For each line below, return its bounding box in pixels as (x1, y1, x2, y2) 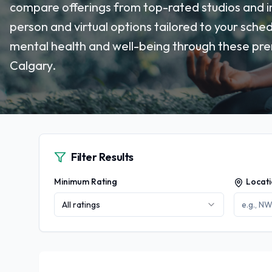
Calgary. (10, 58, 56, 73)
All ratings (62, 199, 100, 210)
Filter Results (71, 150, 134, 164)
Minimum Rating (54, 176, 117, 187)
